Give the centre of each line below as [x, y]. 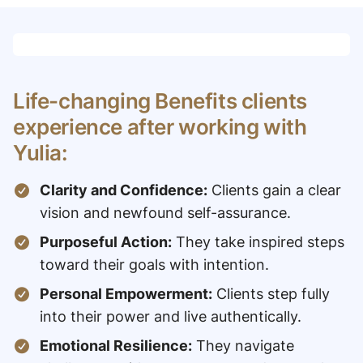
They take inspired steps [258, 242]
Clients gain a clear [274, 190]
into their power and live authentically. [170, 317]
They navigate [243, 346]
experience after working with [160, 127]
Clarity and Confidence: [123, 190]
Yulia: [41, 153]
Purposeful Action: [105, 242]
